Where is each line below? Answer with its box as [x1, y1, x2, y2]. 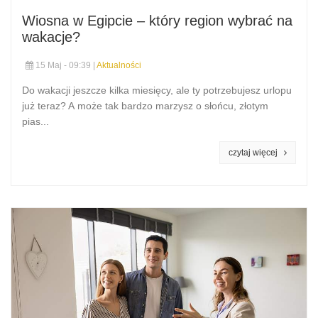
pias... [22, 116, 49, 127]
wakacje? [22, 28, 80, 45]
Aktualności [97, 60, 141, 70]
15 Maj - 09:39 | [33, 60, 97, 70]
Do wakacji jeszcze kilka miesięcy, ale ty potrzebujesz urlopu [22, 84, 292, 96]
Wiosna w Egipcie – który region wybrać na [22, 12, 292, 28]
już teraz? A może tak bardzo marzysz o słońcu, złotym [22, 100, 268, 111]
